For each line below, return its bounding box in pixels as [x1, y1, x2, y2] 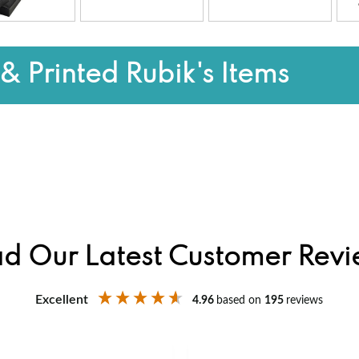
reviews [286, 294, 324, 306]
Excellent [35, 292, 89, 306]
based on [216, 294, 265, 306]
